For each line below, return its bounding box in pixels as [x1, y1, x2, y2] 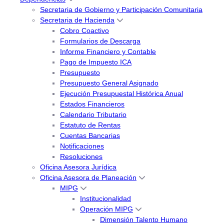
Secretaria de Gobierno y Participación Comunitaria [40, 5, 202, 14]
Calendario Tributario [60, 110, 126, 119]
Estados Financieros [60, 100, 124, 108]
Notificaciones [60, 142, 104, 150]
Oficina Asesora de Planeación [40, 173, 136, 182]
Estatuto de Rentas [60, 121, 120, 129]
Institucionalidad [80, 194, 131, 203]
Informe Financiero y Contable [60, 47, 156, 56]
